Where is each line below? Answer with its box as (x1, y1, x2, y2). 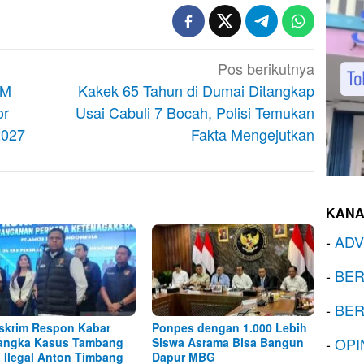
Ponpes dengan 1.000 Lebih (152, 318, 308, 336)
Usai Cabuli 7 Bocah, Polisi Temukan (76, 102, 315, 123)
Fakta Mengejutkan (191, 123, 315, 145)
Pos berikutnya (218, 58, 315, 80)
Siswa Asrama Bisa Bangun (152, 333, 305, 350)
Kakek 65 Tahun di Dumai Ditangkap (78, 80, 315, 102)
